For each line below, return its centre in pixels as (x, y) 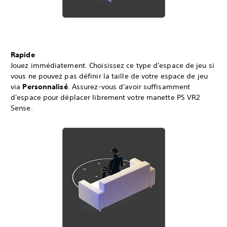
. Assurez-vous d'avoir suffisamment (129, 87)
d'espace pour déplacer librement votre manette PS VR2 (105, 97)
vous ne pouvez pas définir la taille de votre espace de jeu (109, 76)
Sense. (22, 108)
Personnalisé (45, 87)
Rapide (23, 55)
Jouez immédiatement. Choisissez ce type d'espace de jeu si (112, 65)
